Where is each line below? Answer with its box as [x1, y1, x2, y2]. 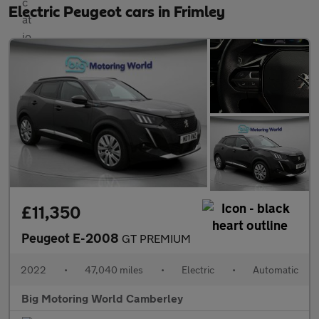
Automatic [253, 263, 298, 276]
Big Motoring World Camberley [21, 291, 183, 305]
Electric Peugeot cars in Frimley [9, 4, 225, 20]
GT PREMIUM [122, 231, 191, 245]
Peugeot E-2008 [21, 229, 122, 246]
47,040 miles [85, 263, 143, 276]
